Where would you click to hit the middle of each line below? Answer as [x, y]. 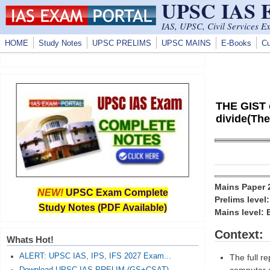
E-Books [236, 43]
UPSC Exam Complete [117, 193]
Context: [241, 234]
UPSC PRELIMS [122, 43]
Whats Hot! [30, 240]
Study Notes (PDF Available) [102, 208]
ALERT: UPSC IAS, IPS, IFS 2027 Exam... [95, 256]
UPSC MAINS [186, 43]
